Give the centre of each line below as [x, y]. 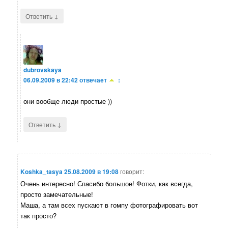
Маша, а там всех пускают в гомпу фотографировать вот [109, 205]
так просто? [39, 215]
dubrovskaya [43, 70]
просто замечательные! [57, 194]
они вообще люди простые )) [68, 101]
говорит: [132, 171]
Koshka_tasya [42, 171]
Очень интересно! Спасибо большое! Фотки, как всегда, [107, 183]
